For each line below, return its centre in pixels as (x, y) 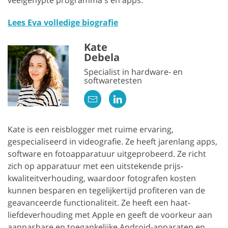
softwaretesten (113, 80)
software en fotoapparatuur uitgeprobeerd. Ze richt (107, 153)
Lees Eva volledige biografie (63, 22)
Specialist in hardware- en (133, 72)
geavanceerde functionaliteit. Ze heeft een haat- (99, 202)
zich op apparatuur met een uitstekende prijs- (95, 166)
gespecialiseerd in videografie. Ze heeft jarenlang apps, (112, 141)
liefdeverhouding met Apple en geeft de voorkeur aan (110, 215)
